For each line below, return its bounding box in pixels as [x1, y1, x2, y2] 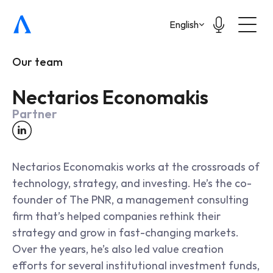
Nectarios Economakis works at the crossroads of [12, 160, 260, 174]
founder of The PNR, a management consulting [12, 193, 249, 207]
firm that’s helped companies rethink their [12, 209, 221, 223]
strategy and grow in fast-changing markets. [12, 225, 239, 239]
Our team [12, 55, 63, 69]
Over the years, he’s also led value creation [12, 242, 224, 256]
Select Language [164, 12, 221, 21]
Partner [12, 106, 57, 121]
